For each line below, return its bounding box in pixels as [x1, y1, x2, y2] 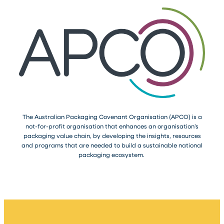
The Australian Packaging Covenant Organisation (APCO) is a [22, 112, 202, 120]
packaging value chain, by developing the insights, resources [23, 131, 201, 139]
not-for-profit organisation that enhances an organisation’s [25, 121, 198, 130]
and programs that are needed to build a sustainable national [21, 140, 202, 149]
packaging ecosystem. [78, 150, 146, 158]
